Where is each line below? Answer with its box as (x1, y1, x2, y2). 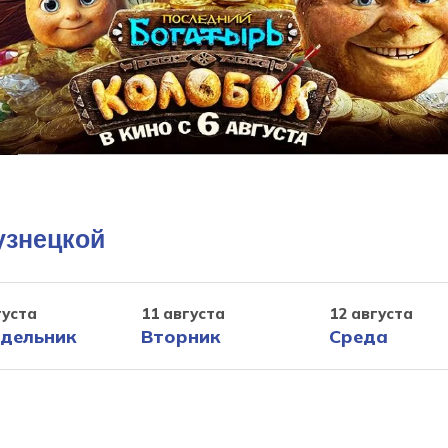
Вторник (141, 324, 220, 348)
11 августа (141, 303, 225, 323)
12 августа (329, 303, 413, 323)
